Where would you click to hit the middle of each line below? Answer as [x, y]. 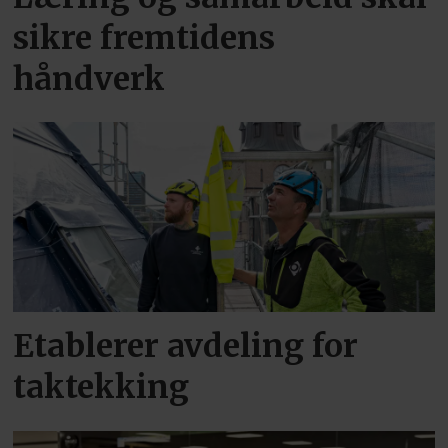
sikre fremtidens [144, 37]
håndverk [89, 78]
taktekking [101, 387]
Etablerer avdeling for [186, 346]
